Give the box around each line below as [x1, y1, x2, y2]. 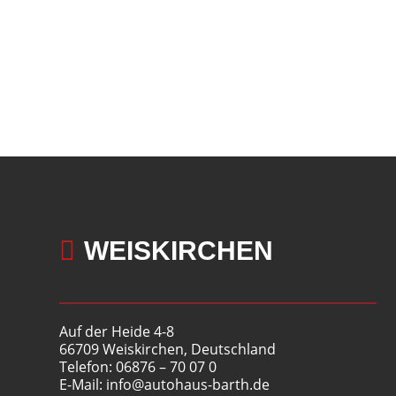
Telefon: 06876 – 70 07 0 [59, 357, 217, 377]
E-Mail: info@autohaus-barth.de [59, 375, 270, 394]
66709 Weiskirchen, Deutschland [59, 339, 277, 359]
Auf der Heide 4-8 [59, 322, 175, 341]
